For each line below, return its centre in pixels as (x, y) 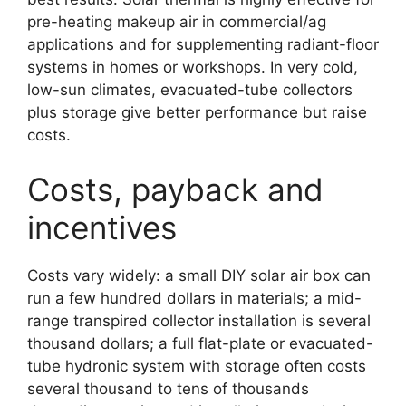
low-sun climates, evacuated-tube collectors (190, 90)
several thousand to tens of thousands (168, 388)
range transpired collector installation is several (199, 320)
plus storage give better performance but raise (197, 113)
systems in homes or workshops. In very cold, (193, 68)
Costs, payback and (175, 189)
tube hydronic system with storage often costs (197, 366)
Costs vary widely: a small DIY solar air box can (199, 275)
